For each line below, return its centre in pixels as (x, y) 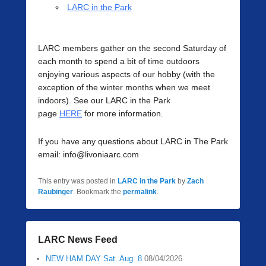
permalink (140, 192)
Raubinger (56, 192)
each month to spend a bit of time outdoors (119, 61)
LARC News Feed (78, 240)
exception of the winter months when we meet (124, 88)
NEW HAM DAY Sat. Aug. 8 (94, 259)
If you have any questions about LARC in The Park (133, 142)
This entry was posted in (78, 181)
